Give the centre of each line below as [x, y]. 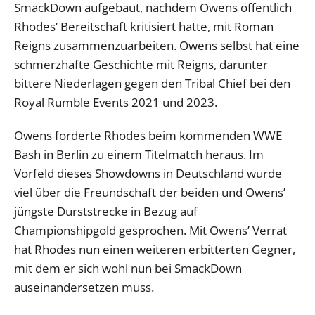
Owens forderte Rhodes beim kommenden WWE [148, 135]
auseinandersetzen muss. [84, 287]
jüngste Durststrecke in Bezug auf [106, 211]
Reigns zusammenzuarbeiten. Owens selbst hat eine [157, 45]
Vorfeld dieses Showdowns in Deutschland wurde [148, 173]
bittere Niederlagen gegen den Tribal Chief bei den [152, 83]
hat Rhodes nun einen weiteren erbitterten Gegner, [155, 249]
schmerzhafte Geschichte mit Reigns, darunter [141, 64]
